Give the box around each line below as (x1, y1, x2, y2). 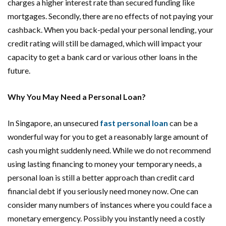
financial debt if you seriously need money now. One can (8, 186, 198, 196)
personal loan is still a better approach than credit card (8, 173, 194, 183)
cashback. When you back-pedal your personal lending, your (8, 25, 213, 35)
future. (8, 66, 30, 76)
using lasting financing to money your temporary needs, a (8, 159, 202, 169)
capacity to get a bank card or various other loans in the (8, 52, 197, 62)
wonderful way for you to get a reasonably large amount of (8, 132, 208, 142)
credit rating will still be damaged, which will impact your (8, 38, 202, 48)
